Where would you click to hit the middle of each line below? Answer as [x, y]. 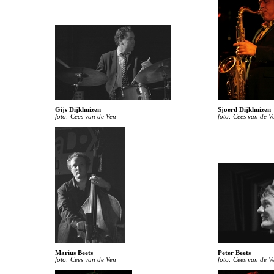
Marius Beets [74, 253]
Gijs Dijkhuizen [78, 110]
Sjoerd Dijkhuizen [244, 110]
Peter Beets [234, 253]
